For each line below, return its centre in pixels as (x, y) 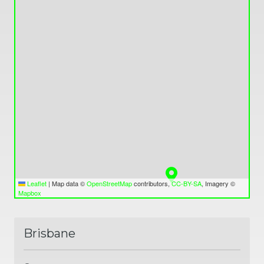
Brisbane (49, 233)
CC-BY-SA (187, 183)
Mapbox (30, 192)
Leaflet (36, 183)
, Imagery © (218, 183)
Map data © (68, 183)
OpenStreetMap (109, 183)
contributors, (152, 183)
